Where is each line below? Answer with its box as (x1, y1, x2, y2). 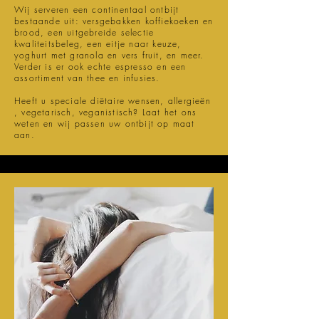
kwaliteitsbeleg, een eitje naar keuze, (14, 38, 182, 50)
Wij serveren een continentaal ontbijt (14, 4, 179, 16)
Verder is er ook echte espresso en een (14, 61, 187, 73)
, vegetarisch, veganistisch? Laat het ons (14, 106, 197, 118)
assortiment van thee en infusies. (14, 72, 160, 84)
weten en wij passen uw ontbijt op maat (14, 117, 195, 130)
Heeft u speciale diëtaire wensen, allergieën (14, 95, 211, 107)
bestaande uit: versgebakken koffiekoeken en (14, 15, 214, 27)
